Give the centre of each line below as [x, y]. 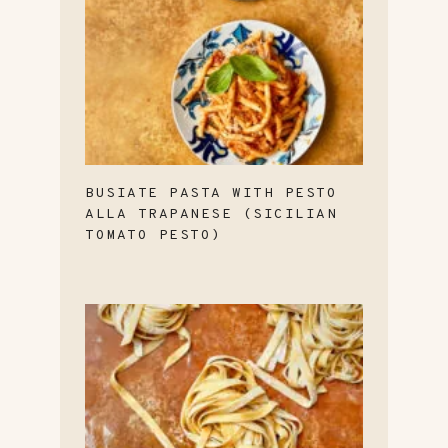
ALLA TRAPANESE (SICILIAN [211, 214]
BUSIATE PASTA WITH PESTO [211, 193]
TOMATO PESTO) [153, 235]
